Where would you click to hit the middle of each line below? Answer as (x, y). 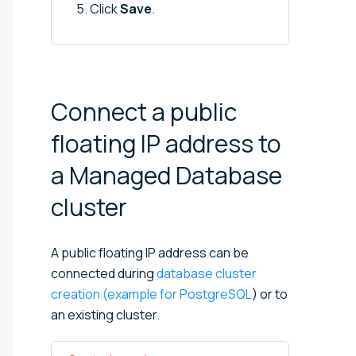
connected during (104, 273)
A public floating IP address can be (150, 252)
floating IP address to (166, 143)
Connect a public (144, 111)
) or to (270, 294)
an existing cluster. (105, 314)
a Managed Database (166, 175)
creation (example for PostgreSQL (151, 294)
